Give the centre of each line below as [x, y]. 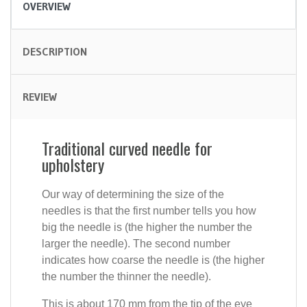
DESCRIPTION [55, 52]
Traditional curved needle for [127, 148]
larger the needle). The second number [136, 244]
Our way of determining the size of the [133, 195]
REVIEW [40, 97]
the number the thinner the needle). [126, 277]
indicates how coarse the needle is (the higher [153, 260]
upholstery [73, 165]
